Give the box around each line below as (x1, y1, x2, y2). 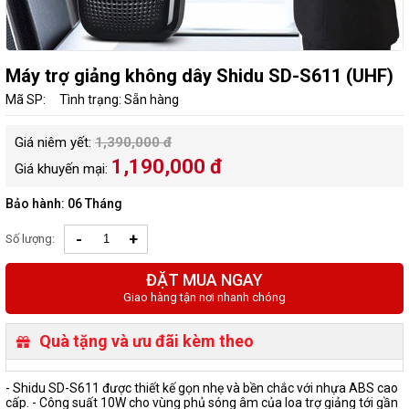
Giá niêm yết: (15, 134, 95, 151)
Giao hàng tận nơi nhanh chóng (123, 290, 286, 304)
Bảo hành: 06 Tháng (5, 196, 122, 211)
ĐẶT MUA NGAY (146, 270, 263, 289)
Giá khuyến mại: (15, 161, 111, 177)
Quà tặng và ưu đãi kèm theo (39, 331, 254, 351)
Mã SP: (5, 92, 46, 107)
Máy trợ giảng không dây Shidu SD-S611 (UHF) (5, 65, 393, 87)
